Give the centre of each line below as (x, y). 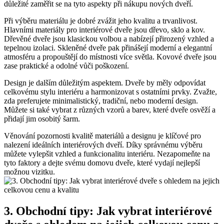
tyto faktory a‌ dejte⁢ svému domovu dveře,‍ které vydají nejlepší (102, 163)
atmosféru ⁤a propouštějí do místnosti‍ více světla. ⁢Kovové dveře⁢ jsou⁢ (110, 57)
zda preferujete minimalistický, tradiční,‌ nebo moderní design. (101, 101)
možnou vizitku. (29, 172)
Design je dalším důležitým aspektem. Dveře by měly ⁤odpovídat (105, 83)
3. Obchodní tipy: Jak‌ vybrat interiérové (108, 211)
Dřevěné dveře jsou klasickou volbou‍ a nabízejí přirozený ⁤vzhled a (109, 39)
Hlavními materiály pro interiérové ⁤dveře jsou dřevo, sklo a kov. (104, 30)
